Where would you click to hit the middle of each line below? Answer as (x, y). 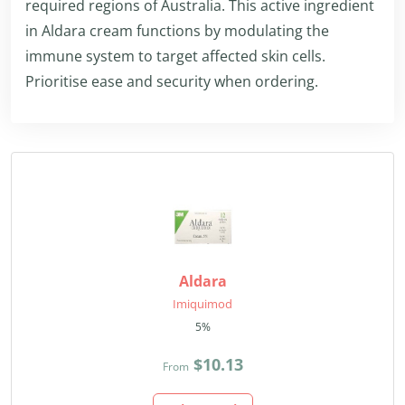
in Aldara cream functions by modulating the (177, 31)
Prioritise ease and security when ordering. (172, 81)
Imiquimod (202, 304)
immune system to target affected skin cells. (175, 56)
